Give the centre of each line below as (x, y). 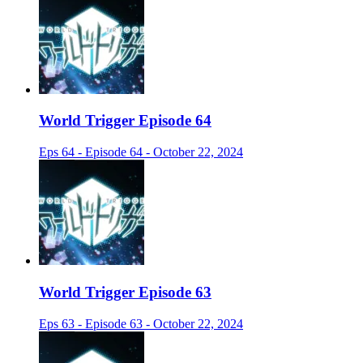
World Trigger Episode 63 (125, 292)
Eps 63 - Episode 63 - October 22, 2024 (141, 323)
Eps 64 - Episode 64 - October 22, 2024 (141, 152)
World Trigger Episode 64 (125, 121)
